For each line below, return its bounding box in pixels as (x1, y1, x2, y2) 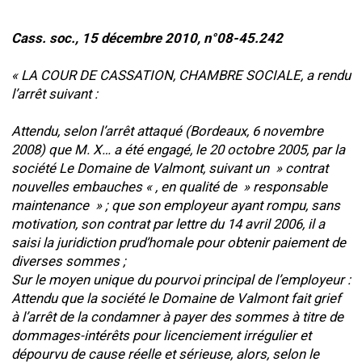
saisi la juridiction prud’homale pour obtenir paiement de (11, 234, 346, 250)
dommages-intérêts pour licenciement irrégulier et (11, 327, 311, 343)
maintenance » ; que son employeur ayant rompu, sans (11, 197, 340, 213)
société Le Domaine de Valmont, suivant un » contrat (11, 160, 328, 176)
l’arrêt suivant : (11, 86, 98, 102)
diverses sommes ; (11, 253, 126, 269)
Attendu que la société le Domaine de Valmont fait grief (11, 290, 341, 306)
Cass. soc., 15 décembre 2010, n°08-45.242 (11, 30, 283, 46)
